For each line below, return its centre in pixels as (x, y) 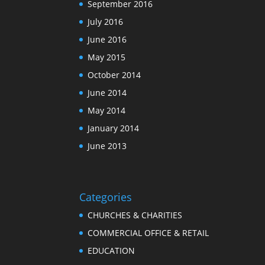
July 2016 (106, 21)
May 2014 (107, 110)
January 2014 (114, 128)
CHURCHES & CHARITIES (135, 215)
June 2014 (107, 92)
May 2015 (107, 57)
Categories (106, 197)
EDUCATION (112, 251)
